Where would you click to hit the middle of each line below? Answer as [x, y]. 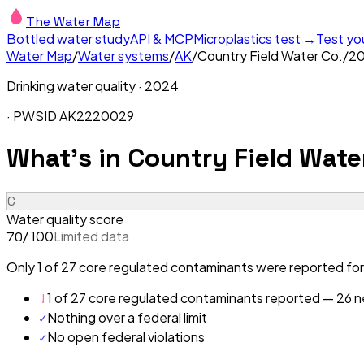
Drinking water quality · [76, 86]
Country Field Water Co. [270, 56]
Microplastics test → [255, 39]
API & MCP [162, 39]
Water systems [123, 56]
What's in [67, 158]
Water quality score [65, 219]
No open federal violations [126, 336]
